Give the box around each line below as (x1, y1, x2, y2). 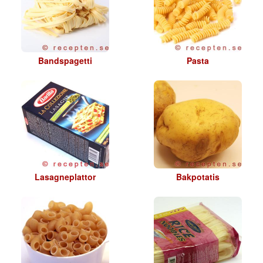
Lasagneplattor (35, 171, 96, 183)
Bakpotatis (176, 171, 220, 183)
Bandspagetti (38, 55, 92, 67)
